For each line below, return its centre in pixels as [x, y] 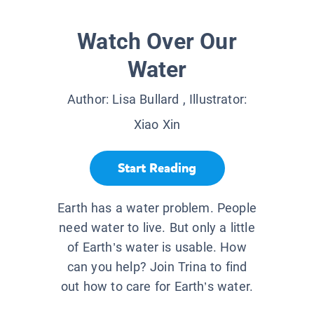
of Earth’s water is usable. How [157, 247]
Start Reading [157, 168]
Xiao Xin [157, 125]
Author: [90, 100]
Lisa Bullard [146, 100]
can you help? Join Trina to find [157, 267]
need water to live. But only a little [157, 228]
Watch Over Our [157, 42]
